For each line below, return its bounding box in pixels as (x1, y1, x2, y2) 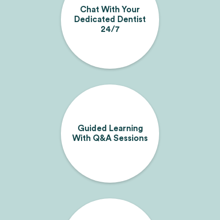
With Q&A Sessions (72, 134, 148, 142)
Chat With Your (80, 5, 140, 14)
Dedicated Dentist (74, 15, 146, 24)
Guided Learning (77, 124, 143, 133)
